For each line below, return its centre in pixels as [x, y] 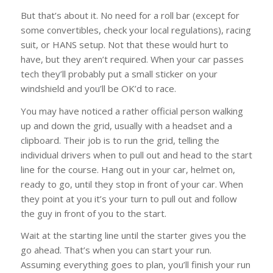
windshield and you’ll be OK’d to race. [98, 88]
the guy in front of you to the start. [93, 213]
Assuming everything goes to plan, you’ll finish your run [135, 265]
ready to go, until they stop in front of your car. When [132, 184]
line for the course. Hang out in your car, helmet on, [128, 169]
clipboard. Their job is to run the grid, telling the [120, 140]
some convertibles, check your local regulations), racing [136, 30]
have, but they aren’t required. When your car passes [132, 59]
